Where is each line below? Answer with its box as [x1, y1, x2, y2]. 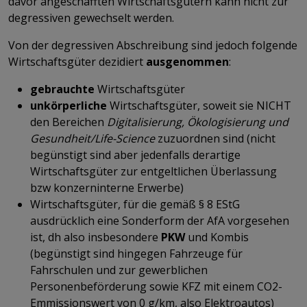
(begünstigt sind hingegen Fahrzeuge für [30, 245, 243, 261]
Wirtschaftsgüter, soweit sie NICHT [110, 97, 291, 113]
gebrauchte [30, 81, 97, 97]
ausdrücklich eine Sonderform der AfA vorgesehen [30, 212, 289, 228]
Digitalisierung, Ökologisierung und [107, 114, 288, 130]
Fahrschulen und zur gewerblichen [30, 262, 208, 278]
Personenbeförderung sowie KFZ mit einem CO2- [30, 278, 282, 294]
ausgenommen [143, 53, 229, 69]
